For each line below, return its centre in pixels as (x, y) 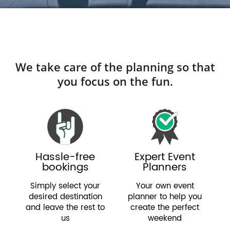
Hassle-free (65, 157)
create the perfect (165, 207)
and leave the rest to (65, 207)
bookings (65, 167)
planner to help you (165, 197)
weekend (165, 218)
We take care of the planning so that (115, 66)
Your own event (165, 186)
